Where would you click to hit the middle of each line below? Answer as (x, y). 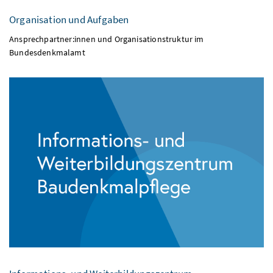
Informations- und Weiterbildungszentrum (101, 261)
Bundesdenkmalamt (47, 41)
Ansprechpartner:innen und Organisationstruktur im (107, 27)
